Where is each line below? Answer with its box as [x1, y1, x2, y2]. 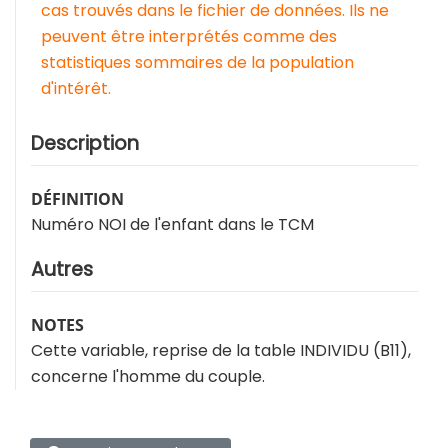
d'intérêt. [41, 77, 111, 101]
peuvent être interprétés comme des [41, 25, 337, 49]
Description [31, 130, 139, 158]
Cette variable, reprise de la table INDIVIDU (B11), [31, 339, 411, 363]
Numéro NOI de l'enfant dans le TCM [31, 213, 314, 237]
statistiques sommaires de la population [41, 51, 354, 75]
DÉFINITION [31, 188, 124, 211]
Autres [31, 256, 93, 284]
